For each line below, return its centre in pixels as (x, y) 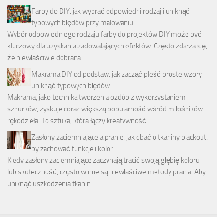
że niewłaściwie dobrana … (47, 57)
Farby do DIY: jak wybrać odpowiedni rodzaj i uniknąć (111, 11)
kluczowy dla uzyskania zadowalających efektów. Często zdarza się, (107, 46)
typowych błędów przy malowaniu (82, 23)
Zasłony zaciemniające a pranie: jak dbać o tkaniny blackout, (120, 137)
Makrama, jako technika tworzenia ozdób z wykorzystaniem (96, 97)
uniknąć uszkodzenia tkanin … (52, 183)
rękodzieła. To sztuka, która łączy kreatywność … (80, 120)
